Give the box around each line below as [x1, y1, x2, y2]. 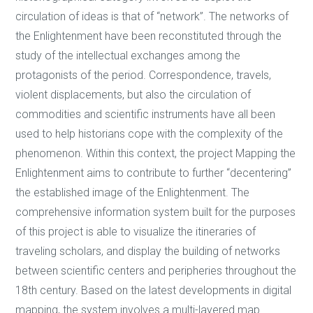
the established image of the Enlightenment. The [15, 186, 250, 200]
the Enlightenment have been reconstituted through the [15, 29, 282, 43]
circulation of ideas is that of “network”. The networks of [15, 10, 289, 24]
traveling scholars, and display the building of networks [15, 245, 281, 259]
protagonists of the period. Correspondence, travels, [15, 68, 272, 82]
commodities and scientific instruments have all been [15, 108, 276, 122]
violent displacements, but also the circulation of [15, 88, 252, 102]
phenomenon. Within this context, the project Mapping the [15, 147, 296, 161]
